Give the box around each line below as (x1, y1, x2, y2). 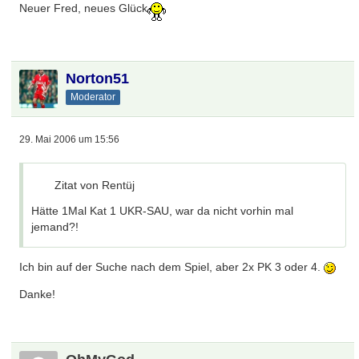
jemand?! (31, 220, 79, 233)
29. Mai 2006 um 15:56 (19, 134, 120, 145)
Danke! (19, 288, 56, 301)
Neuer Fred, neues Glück (19, 2, 148, 15)
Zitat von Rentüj (54, 179, 135, 192)
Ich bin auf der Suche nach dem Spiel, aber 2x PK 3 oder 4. (19, 260, 325, 273)
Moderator (71, 91, 116, 103)
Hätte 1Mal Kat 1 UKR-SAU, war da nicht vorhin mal (31, 204, 294, 217)
